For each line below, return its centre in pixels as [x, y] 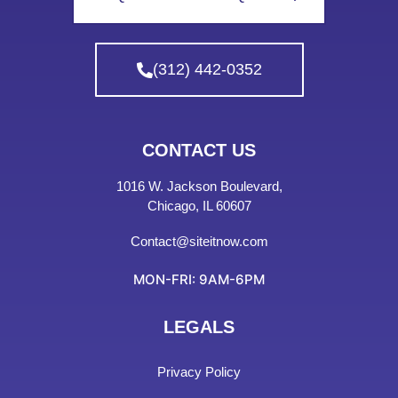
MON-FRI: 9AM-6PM [199, 280]
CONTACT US [199, 151]
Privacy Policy [199, 372]
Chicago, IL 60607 [199, 206]
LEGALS [199, 327]
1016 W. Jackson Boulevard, [199, 187]
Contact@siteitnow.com [199, 242]
